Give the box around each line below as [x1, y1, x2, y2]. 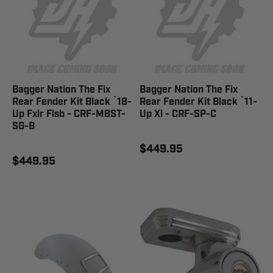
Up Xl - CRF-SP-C [140, 108, 216, 121]
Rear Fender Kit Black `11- [140, 96, 257, 108]
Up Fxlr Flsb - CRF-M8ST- [12, 108, 126, 121]
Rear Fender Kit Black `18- [12, 96, 132, 108]
